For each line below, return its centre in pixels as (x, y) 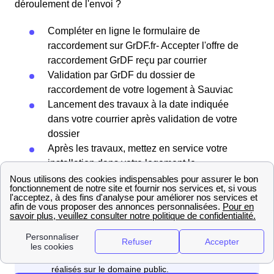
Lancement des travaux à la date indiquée (138, 104)
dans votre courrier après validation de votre (143, 119)
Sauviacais (72, 177)
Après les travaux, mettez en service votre (138, 148)
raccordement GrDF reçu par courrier (127, 60)
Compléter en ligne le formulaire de (124, 31)
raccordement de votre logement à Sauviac (140, 89)
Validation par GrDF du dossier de (121, 75)
